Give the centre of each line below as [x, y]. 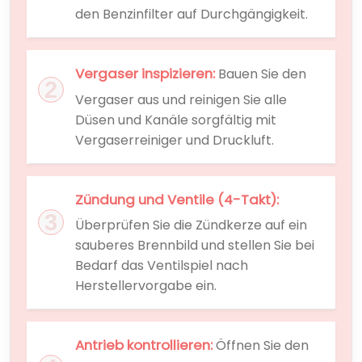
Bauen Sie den [261, 74]
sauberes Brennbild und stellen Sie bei [195, 245]
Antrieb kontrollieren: [144, 345]
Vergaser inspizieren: [145, 74]
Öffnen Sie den [261, 345]
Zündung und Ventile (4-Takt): [177, 199]
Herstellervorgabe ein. [146, 285]
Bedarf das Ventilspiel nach [162, 265]
